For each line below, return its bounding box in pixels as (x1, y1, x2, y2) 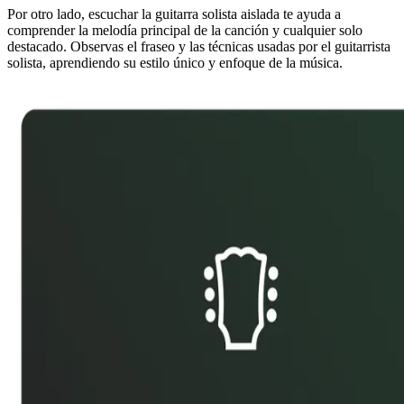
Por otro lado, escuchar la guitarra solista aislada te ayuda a (7, 5, 341, 22)
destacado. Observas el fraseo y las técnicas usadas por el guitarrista (7, 38, 390, 54)
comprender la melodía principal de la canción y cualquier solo (7, 22, 363, 38)
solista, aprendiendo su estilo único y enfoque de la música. (7, 54, 343, 70)
